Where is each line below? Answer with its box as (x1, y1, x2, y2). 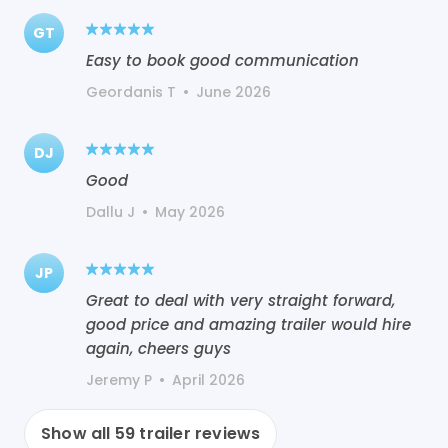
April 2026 (172, 369, 245, 390)
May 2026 (155, 201, 225, 222)
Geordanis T (86, 81, 176, 102)
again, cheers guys (86, 337, 231, 359)
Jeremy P (86, 369, 152, 390)
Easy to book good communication (86, 49, 359, 71)
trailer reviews (135, 421, 261, 445)
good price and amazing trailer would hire (86, 313, 411, 335)
